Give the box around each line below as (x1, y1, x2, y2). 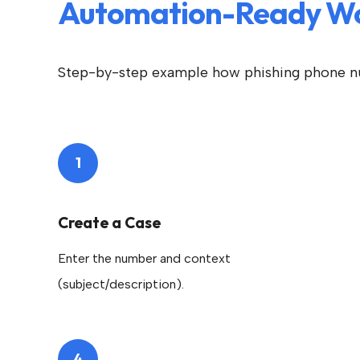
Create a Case (58, 213, 161, 232)
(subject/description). (58, 276, 184, 292)
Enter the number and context (58, 251, 231, 266)
